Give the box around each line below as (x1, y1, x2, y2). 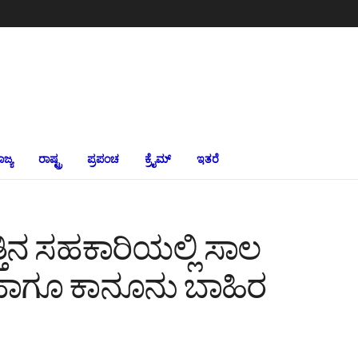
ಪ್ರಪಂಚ (87, 153, 119, 165)
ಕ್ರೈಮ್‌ (145, 153, 171, 165)
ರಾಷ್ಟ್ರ (38, 153, 62, 165)
